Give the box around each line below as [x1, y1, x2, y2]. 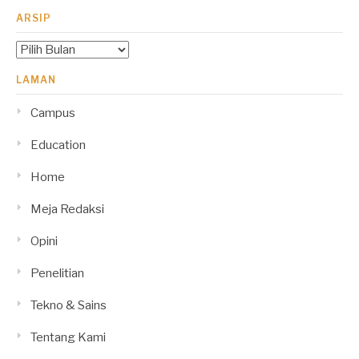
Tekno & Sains [30, 297, 107, 313]
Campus [30, 105, 75, 120]
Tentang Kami [30, 329, 106, 345]
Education [30, 137, 86, 152]
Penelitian [30, 265, 84, 280]
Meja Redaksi [30, 201, 104, 216]
